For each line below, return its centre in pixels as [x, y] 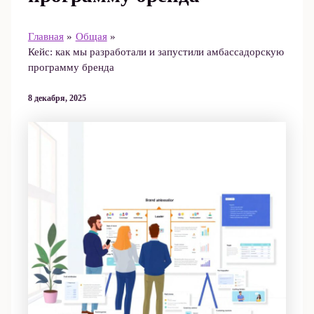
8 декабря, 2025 [57, 98]
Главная [46, 37]
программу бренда [71, 68]
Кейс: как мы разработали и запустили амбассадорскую [156, 52]
